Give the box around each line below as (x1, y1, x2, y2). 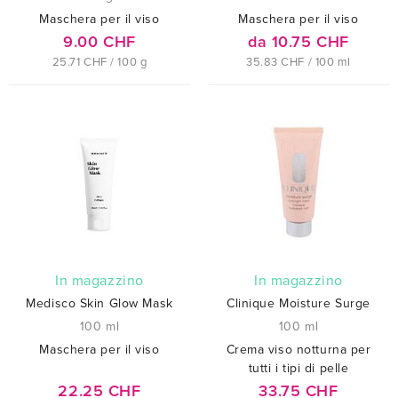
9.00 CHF (63, 31, 136, 52)
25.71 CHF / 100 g (52, 54, 147, 69)
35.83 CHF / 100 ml (245, 54, 352, 69)
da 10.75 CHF (248, 31, 349, 52)
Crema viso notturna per (226, 341, 371, 357)
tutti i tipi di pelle (248, 360, 349, 376)
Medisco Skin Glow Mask (26, 295, 173, 311)
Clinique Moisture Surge (227, 295, 370, 311)
